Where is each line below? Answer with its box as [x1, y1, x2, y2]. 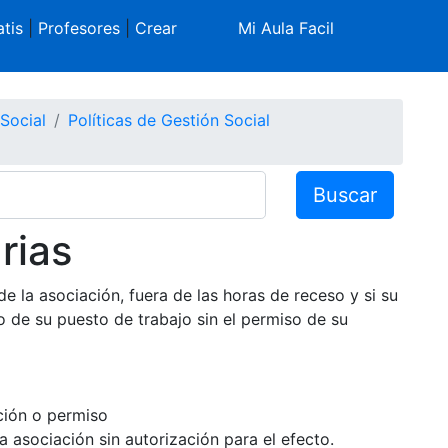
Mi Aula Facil [238, 18, 335, 38]
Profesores [37, 18, 120, 38]
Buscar [313, 182, 378, 207]
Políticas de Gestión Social [67, 109, 270, 130]
